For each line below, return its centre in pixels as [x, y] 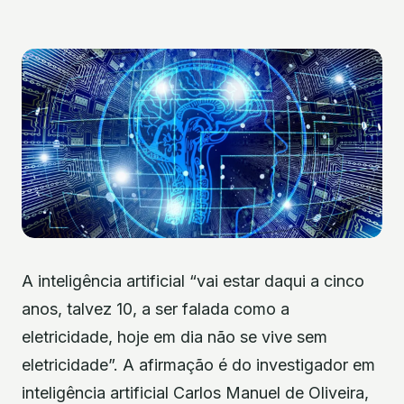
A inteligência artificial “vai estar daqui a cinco [193, 281]
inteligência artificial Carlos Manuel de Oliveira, [195, 393]
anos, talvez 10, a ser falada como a [156, 309]
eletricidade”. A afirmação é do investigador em [198, 365]
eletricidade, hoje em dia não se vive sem [174, 337]
